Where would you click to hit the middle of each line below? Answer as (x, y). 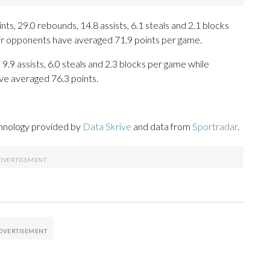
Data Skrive (107, 127)
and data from (162, 127)
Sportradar (215, 127)
